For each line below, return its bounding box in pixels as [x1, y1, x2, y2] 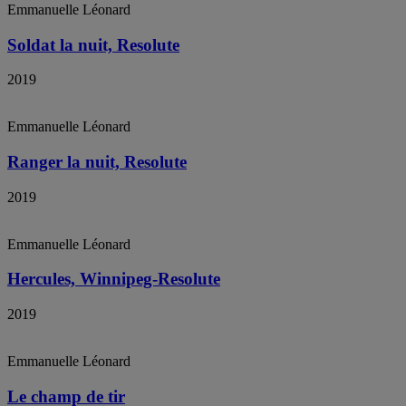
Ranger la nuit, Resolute [7, 151, 187, 171]
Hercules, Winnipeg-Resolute [7, 269, 220, 289]
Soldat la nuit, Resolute [7, 34, 179, 54]
